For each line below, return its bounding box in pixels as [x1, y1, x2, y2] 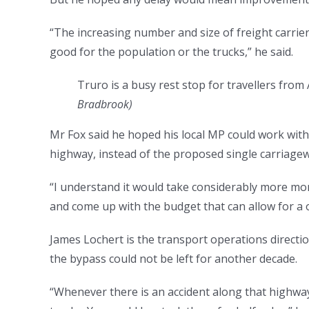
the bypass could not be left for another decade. [50, 250, 297, 266]
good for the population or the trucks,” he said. [50, 43, 293, 59]
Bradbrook [77, 96, 129, 112]
